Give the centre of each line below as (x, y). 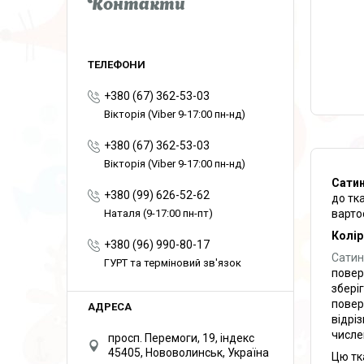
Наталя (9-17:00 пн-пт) (158, 213)
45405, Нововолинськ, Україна (188, 353)
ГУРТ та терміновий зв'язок (173, 263)
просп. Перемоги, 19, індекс (181, 338)
